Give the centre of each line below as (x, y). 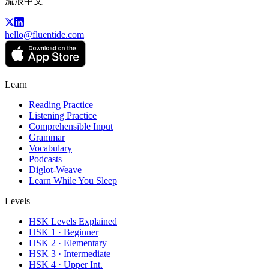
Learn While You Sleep (73, 181)
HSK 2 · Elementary (68, 243)
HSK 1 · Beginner (64, 232)
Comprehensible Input (71, 127)
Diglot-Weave (55, 170)
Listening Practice (63, 116)
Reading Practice (61, 105)
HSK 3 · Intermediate (70, 254)
